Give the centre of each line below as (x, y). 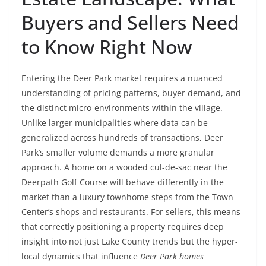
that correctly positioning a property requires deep (123, 227)
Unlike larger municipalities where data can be (115, 123)
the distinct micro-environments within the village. (122, 108)
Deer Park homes (172, 256)
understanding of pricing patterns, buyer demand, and (131, 93)
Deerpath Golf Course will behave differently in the (123, 182)
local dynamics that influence (81, 256)
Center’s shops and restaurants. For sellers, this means (131, 212)
